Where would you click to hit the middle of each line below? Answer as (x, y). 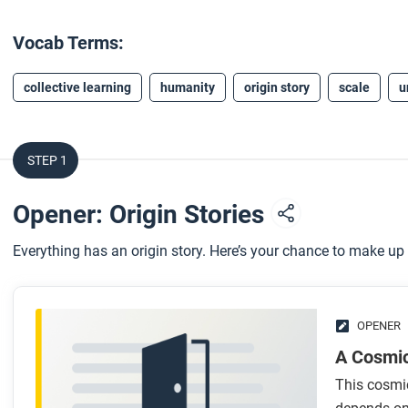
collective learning (77, 87)
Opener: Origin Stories (142, 214)
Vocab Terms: (69, 43)
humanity (188, 87)
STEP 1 (47, 160)
